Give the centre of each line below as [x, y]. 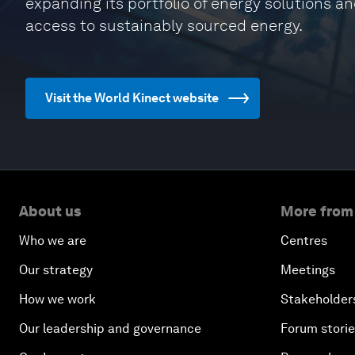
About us [50, 211]
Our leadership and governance [110, 328]
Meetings [308, 270]
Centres [304, 240]
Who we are [53, 240]
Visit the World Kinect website [132, 98]
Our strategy [56, 270]
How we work [57, 299]
